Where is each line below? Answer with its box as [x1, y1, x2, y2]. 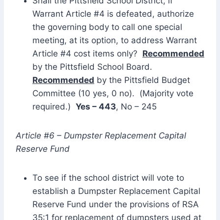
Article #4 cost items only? [32, 48, 142, 58]
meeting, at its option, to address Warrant [32, 35, 197, 45]
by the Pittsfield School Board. [32, 61, 155, 72]
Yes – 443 [76, 101, 116, 111]
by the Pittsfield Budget [94, 75, 190, 85]
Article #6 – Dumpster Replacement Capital [16, 130, 186, 140]
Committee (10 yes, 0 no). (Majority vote [32, 88, 193, 98]
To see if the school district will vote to [32, 172, 184, 183]
